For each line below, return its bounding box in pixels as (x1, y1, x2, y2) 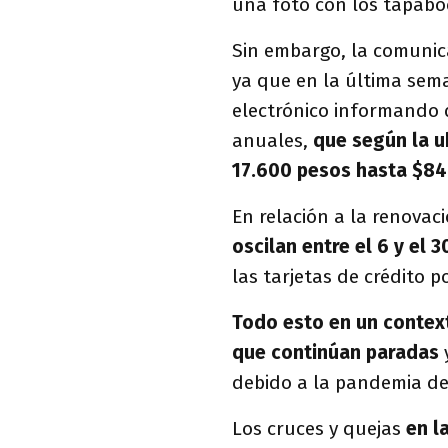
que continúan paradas (232, 341, 439, 364)
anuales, (232, 129, 313, 152)
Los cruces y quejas (232, 417, 406, 440)
